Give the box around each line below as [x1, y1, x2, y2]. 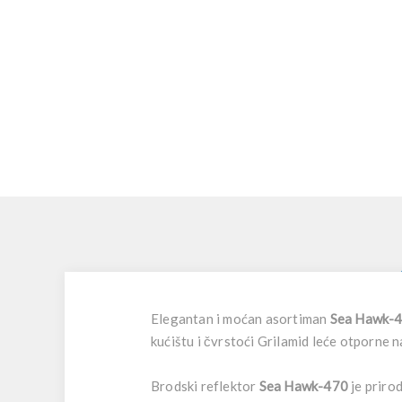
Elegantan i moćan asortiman [151, 310, 330, 327]
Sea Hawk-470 [258, 378, 349, 394]
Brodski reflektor [151, 378, 259, 394]
